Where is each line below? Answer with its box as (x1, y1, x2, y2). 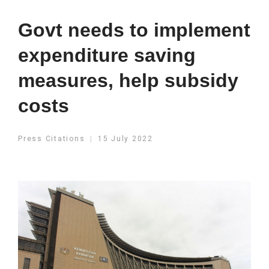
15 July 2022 (97, 134, 153, 143)
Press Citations (18, 134, 88, 143)
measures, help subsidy (18, 70, 238, 91)
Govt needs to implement (18, 19, 250, 41)
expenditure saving (18, 44, 196, 66)
